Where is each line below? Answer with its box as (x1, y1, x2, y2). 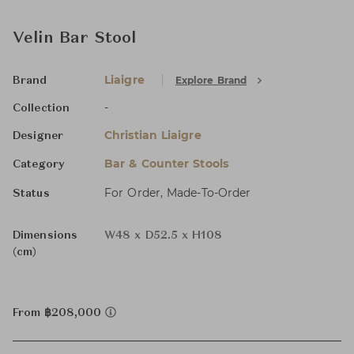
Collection (13, 103, 70, 114)
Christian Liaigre (104, 128, 201, 142)
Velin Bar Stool (13, 31, 137, 47)
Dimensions (13, 230, 77, 241)
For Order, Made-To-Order (104, 186, 251, 200)
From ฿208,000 (13, 307, 105, 318)
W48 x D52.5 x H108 (104, 230, 222, 241)
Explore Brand (175, 74, 247, 86)
